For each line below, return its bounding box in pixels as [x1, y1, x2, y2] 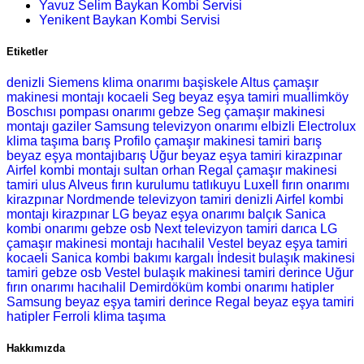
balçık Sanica [248, 206, 326, 221]
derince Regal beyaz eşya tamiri [169, 294, 354, 309]
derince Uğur [279, 265, 353, 279]
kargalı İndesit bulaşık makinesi [175, 250, 355, 265]
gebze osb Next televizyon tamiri [91, 221, 278, 236]
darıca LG [281, 221, 337, 236]
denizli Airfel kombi [235, 192, 344, 206]
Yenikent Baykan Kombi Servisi [39, 12, 220, 27]
